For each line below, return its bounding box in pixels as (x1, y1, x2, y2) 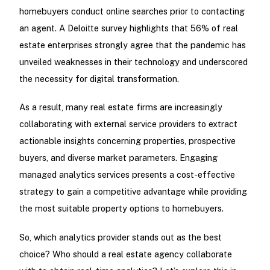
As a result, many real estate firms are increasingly (19, 102, 222, 113)
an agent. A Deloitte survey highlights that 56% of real (19, 23, 238, 34)
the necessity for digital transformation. (19, 74, 179, 84)
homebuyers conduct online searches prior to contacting (19, 6, 245, 17)
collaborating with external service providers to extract (19, 119, 237, 130)
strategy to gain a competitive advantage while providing (19, 186, 247, 197)
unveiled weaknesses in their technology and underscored (19, 57, 248, 67)
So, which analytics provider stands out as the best (19, 231, 222, 242)
